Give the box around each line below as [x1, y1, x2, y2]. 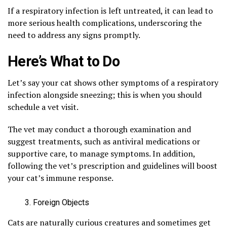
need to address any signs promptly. [8, 29, 142, 41]
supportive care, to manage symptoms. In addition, [8, 147, 195, 159]
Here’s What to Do [8, 52, 120, 70]
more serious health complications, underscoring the [8, 17, 202, 28]
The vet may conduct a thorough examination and [8, 123, 191, 135]
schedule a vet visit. [8, 101, 80, 112]
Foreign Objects [33, 197, 89, 207]
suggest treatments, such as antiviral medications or [8, 135, 200, 147]
